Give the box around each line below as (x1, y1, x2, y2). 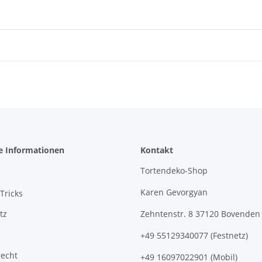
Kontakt (140, 144, 173, 156)
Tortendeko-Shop (140, 165, 208, 177)
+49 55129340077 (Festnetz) (140, 230, 248, 242)
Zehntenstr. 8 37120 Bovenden (140, 208, 260, 220)
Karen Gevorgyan (140, 187, 208, 198)
